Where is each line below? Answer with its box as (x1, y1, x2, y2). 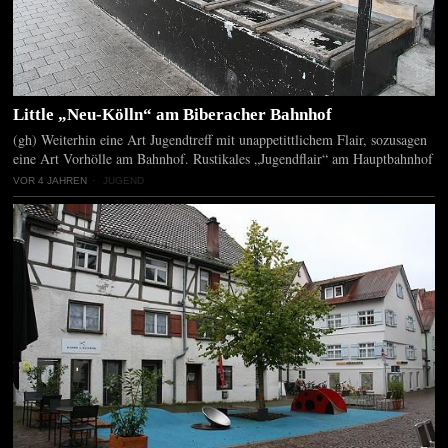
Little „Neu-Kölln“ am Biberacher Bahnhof (13, 104, 333, 124)
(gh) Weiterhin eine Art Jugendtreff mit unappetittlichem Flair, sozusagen (13, 129, 428, 149)
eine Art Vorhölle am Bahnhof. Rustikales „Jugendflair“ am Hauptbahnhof (13, 148, 434, 168)
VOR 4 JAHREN (13, 174, 88, 186)
